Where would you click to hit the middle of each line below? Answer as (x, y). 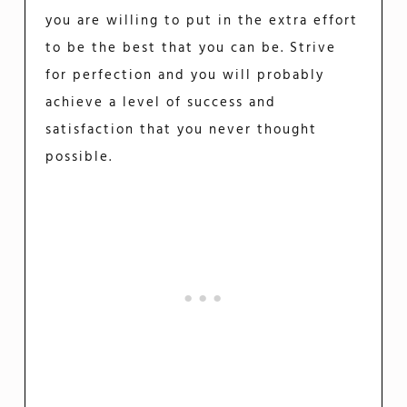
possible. (79, 157)
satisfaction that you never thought (182, 129)
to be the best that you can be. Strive (191, 48)
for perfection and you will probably (185, 75)
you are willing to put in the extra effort (202, 20)
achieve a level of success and (161, 102)
